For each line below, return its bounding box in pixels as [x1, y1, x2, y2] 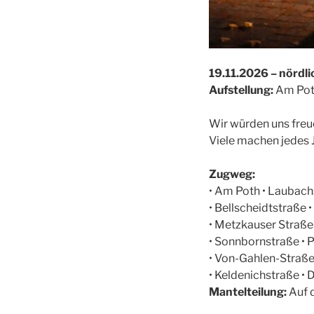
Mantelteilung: [208, 285, 289, 299]
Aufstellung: [208, 83, 273, 97]
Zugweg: [208, 167, 255, 181]
